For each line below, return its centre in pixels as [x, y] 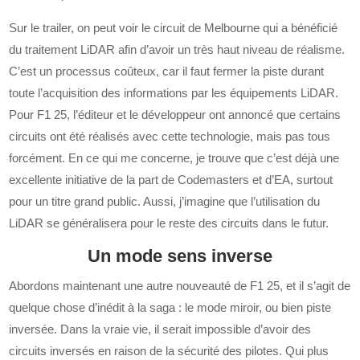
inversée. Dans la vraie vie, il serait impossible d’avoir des [160, 329]
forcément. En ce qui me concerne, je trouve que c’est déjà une [174, 157]
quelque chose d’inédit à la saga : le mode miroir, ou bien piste [170, 307]
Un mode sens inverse [180, 256]
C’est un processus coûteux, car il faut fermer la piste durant [167, 71]
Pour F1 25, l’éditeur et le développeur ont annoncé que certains [175, 114]
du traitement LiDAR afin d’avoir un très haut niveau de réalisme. [177, 49]
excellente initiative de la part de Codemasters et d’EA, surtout [171, 179]
